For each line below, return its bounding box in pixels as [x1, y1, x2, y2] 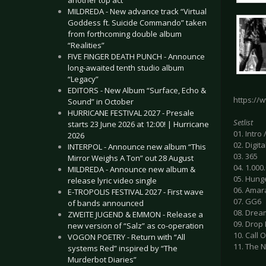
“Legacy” [68, 74, 99, 84]
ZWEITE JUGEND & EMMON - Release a [68, 209, 203, 220]
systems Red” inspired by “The [68, 243, 178, 254]
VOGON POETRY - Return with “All [68, 232, 185, 242]
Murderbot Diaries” [68, 254, 137, 265]
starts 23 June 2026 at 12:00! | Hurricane [68, 119, 209, 129]
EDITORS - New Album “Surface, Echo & [68, 85, 206, 96]
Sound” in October [68, 96, 134, 107]
